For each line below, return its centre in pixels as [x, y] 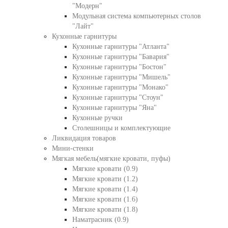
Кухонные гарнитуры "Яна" [114, 108]
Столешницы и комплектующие [121, 128]
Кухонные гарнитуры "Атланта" [121, 47]
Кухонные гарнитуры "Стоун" [118, 97]
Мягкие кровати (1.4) [105, 189]
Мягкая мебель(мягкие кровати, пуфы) [111, 159]
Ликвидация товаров [84, 138]
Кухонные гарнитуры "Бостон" [119, 67]
